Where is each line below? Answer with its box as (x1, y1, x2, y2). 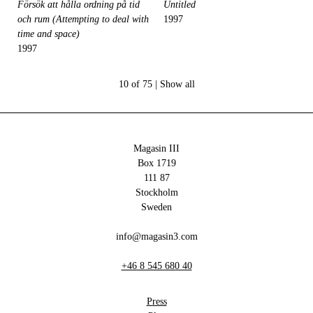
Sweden (141, 202, 172, 212)
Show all (159, 79, 195, 89)
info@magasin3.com (115, 231, 198, 242)
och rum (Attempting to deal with (17, 14, 149, 24)
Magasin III (133, 143, 180, 154)
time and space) (17, 29, 80, 39)
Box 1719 (137, 158, 176, 168)
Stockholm (135, 187, 178, 198)
